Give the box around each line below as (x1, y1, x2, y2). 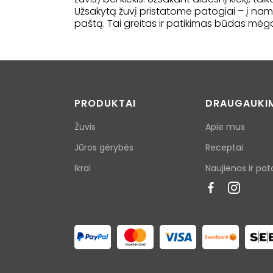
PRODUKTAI (74, 96, 136, 111)
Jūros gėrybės (74, 141, 133, 154)
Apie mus (205, 121, 245, 133)
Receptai (205, 141, 243, 154)
